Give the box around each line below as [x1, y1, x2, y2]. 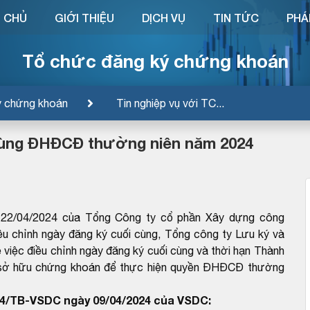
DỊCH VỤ [141, 11, 185, 24]
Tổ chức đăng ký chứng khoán [21, 50, 289, 72]
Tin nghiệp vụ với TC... [116, 96, 224, 109]
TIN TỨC [212, 11, 259, 24]
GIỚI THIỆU [54, 11, 114, 24]
